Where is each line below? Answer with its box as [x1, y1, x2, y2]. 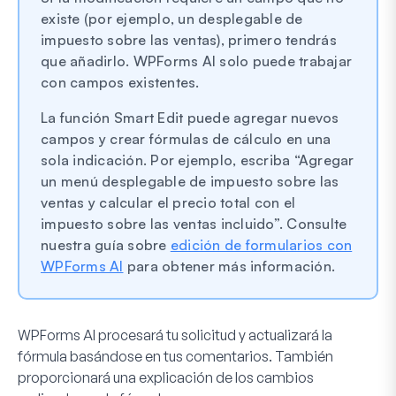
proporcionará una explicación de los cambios [18, 368, 314, 386]
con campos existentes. [41, 72, 200, 91]
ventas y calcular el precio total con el [41, 193, 295, 211]
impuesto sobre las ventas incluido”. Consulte [41, 214, 347, 232]
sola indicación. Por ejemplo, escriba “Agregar [41, 150, 354, 169]
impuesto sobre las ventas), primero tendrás [41, 30, 337, 49]
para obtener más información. [123, 256, 335, 275]
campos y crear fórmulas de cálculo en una [41, 129, 331, 148]
